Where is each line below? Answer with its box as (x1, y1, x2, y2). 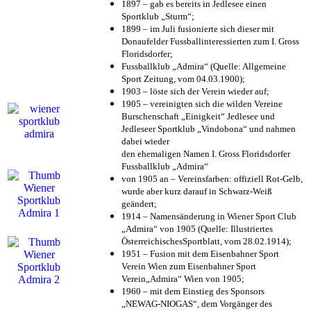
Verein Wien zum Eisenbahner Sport (121, 260, 256, 271)
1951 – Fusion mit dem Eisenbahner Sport (121, 248, 279, 259)
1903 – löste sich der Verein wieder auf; (121, 85, 269, 96)
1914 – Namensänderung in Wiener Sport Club (121, 210, 296, 221)
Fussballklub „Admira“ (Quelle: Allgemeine (121, 60, 286, 72)
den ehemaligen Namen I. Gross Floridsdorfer (121, 148, 290, 159)
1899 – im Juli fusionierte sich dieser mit (121, 23, 274, 34)
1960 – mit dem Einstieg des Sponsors (121, 285, 264, 296)
